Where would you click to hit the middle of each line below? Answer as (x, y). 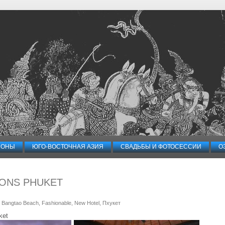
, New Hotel (85, 203)
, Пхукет (110, 203)
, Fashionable (55, 203)
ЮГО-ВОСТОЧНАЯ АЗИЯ (68, 147)
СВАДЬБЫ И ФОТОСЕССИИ (161, 147)
